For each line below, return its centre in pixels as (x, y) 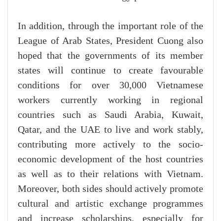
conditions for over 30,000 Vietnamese (110, 85)
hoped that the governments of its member (110, 55)
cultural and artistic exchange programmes (110, 203)
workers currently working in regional (110, 100)
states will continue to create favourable (110, 70)
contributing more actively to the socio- (110, 144)
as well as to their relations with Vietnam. (110, 174)
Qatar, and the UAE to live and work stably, (110, 129)
